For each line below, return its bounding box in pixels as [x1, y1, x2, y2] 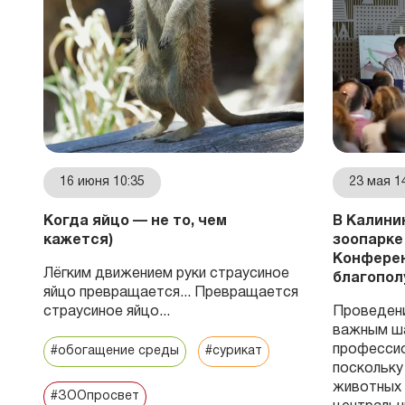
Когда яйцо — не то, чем [43, 214, 227, 228]
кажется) [43, 233, 113, 247]
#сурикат [205, 344, 262, 357]
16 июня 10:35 [60, 175, 145, 188]
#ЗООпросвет [51, 390, 139, 402]
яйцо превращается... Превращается [43, 286, 298, 299]
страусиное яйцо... [43, 305, 174, 318]
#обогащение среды [51, 344, 179, 357]
